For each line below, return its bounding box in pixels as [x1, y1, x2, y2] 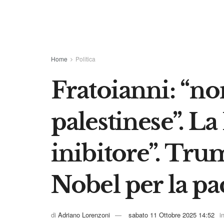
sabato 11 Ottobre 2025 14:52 [128, 210, 214, 220]
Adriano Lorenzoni [58, 210, 110, 220]
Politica [75, 54, 95, 63]
